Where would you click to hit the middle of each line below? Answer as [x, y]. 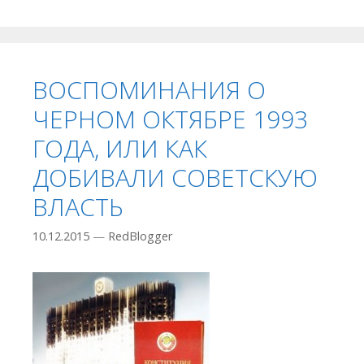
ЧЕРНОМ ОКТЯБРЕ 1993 [170, 119]
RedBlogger [141, 236]
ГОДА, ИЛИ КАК [120, 148]
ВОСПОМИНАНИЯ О [149, 90]
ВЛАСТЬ [78, 207]
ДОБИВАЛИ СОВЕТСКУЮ [175, 178]
